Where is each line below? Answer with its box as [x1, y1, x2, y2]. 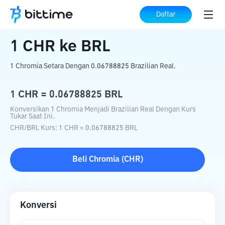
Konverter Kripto [49, 11, 110, 19]
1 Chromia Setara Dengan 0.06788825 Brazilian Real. [10, 63, 176, 70]
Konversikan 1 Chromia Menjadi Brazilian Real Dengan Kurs [10, 106, 196, 113]
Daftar [156, 11, 175, 18]
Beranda [10, 11, 41, 19]
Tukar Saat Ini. [10, 113, 55, 120]
